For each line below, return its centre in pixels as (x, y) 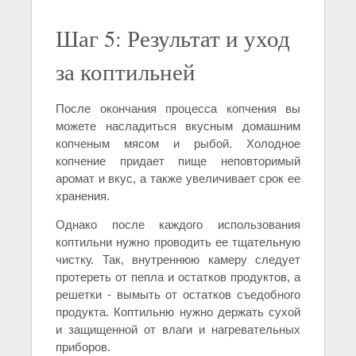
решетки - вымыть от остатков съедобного (178, 295)
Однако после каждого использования (178, 225)
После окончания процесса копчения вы (178, 109)
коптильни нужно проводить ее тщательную (178, 242)
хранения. (83, 196)
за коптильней (126, 72)
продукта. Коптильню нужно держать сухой (178, 312)
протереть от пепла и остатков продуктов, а (178, 277)
